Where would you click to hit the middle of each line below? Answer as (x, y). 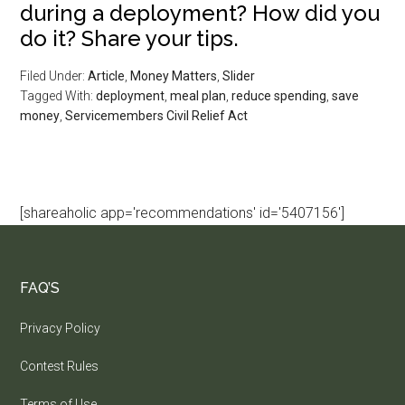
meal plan (198, 95)
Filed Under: (54, 75)
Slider (239, 75)
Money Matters (174, 75)
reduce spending (279, 95)
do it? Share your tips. (130, 38)
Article (107, 75)
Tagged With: (58, 95)
